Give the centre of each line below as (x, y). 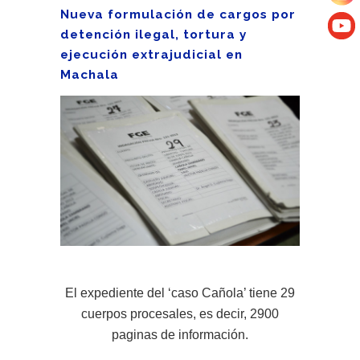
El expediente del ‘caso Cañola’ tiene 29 (180, 293)
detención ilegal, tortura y (153, 35)
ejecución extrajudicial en (151, 55)
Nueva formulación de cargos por (178, 14)
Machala (90, 75)
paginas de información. (180, 335)
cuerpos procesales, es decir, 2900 (180, 314)
